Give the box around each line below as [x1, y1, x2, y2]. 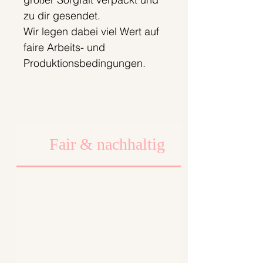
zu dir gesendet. [23, 9, 103, 23]
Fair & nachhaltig [49, 135, 165, 154]
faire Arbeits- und [23, 41, 105, 55]
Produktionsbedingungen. [23, 56, 146, 70]
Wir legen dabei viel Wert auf [23, 25, 159, 39]
